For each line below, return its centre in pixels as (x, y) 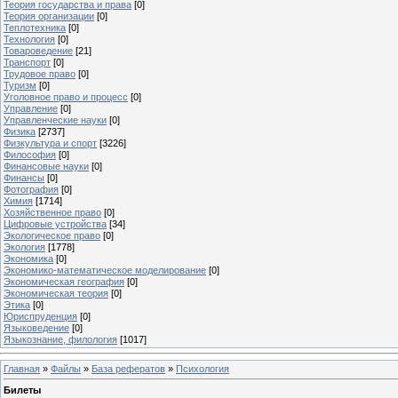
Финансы (24, 177)
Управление (31, 108)
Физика (20, 131)
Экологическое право (52, 235)
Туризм (20, 85)
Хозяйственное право (52, 212)
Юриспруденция (40, 316)
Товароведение (38, 50)
